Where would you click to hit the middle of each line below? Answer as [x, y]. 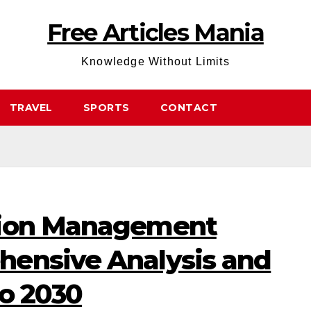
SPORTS [106, 108]
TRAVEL [31, 108]
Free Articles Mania [155, 33]
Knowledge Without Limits [155, 61]
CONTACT [188, 108]
